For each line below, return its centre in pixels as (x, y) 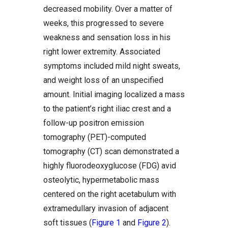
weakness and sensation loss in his (107, 37)
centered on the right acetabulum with (110, 194)
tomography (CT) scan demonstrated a (111, 151)
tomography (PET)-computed (95, 137)
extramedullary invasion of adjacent (106, 208)
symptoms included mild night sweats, (112, 66)
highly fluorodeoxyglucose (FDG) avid (110, 166)
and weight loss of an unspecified (103, 80)
